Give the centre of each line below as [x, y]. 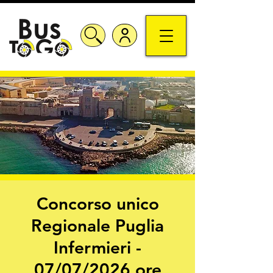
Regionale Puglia [97, 225]
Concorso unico [97, 204]
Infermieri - [97, 247]
